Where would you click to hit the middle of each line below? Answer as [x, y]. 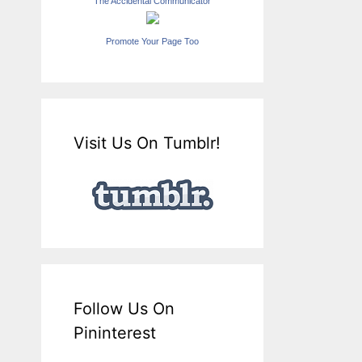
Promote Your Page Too [152, 42]
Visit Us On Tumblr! [147, 143]
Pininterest [115, 333]
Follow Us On [124, 309]
